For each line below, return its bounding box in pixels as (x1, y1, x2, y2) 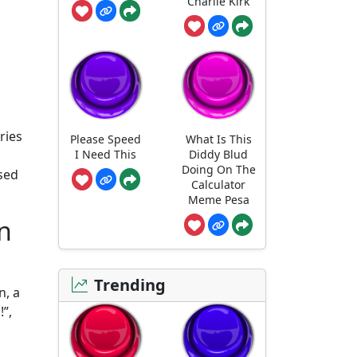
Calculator (191, 176, 246, 192)
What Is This (185, 131, 252, 147)
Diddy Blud (189, 146, 249, 162)
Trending (94, 273, 166, 296)
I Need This (75, 146, 137, 162)
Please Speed (70, 131, 142, 147)
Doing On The (181, 161, 256, 177)
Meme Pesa (187, 191, 249, 207)
